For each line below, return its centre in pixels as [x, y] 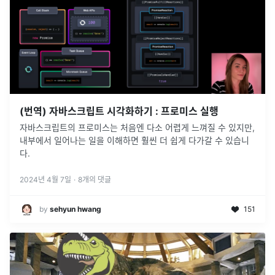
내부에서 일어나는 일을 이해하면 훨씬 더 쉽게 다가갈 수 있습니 [134, 140]
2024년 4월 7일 [45, 179]
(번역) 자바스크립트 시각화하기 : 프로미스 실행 [119, 111]
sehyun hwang [76, 209]
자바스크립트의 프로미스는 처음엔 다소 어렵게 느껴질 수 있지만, [137, 127]
